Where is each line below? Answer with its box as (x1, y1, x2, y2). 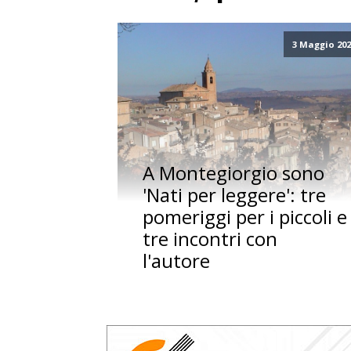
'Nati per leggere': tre (143, 182, 327, 208)
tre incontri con (143, 226, 278, 252)
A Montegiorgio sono (143, 160, 325, 186)
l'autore (143, 248, 211, 274)
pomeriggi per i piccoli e (143, 204, 348, 230)
